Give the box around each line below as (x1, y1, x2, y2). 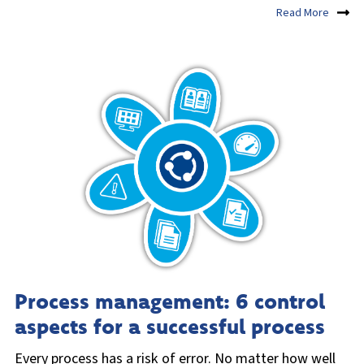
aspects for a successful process (15, 312, 325, 340)
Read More (276, 5, 329, 22)
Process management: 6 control (15, 287, 325, 314)
